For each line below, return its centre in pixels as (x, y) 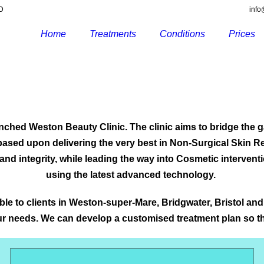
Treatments (113, 34)
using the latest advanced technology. (132, 174)
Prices (242, 34)
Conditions (182, 34)
